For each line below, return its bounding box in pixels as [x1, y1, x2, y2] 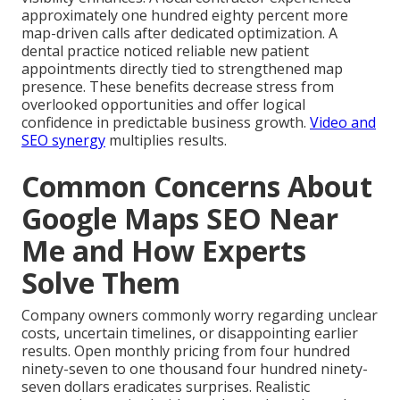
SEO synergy [21, 130, 105, 151]
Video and [310, 112, 376, 133]
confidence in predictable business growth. [21, 112, 310, 133]
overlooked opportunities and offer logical [21, 95, 305, 115]
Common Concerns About [21, 167, 372, 206]
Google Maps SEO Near [21, 199, 338, 238]
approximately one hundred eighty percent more [21, 5, 348, 26]
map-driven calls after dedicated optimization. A [21, 23, 337, 44]
